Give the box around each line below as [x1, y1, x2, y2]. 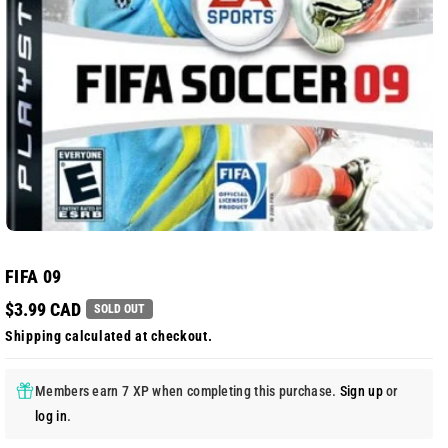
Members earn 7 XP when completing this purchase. [35, 382, 340, 399]
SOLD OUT [94, 302, 145, 317]
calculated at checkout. [61, 327, 213, 344]
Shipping [5, 327, 62, 344]
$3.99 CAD [5, 298, 81, 320]
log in [35, 407, 67, 424]
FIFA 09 [5, 265, 62, 287]
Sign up [339, 382, 383, 399]
